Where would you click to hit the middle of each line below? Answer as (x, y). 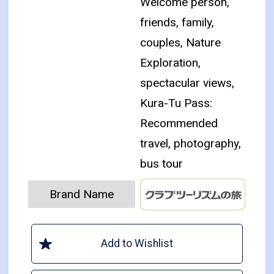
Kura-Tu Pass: (176, 103)
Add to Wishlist (137, 243)
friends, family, (177, 23)
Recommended (179, 124)
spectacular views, (187, 83)
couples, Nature (181, 43)
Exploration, (171, 63)
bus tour (162, 164)
